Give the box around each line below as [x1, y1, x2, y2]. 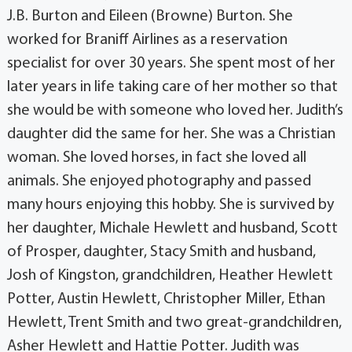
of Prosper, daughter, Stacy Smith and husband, [6, 244, 316, 261]
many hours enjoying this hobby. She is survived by [6, 197, 334, 214]
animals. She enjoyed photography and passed [6, 174, 311, 190]
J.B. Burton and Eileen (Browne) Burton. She [6, 9, 293, 25]
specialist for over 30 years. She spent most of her [6, 56, 335, 72]
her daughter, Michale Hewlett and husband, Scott [6, 221, 338, 237]
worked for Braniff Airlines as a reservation [6, 32, 288, 49]
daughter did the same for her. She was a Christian [6, 126, 335, 143]
